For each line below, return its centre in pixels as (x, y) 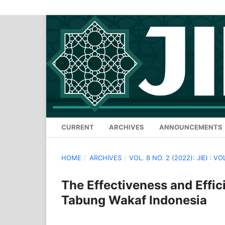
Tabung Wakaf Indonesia (134, 200)
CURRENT (78, 127)
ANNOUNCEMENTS (191, 127)
